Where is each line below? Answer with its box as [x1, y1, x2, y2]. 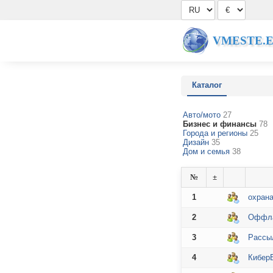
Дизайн [183, 138, 211, 147]
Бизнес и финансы [183, 119, 257, 129]
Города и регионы [183, 129, 250, 138]
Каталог [192, 80, 222, 90]
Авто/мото [183, 110, 223, 119]
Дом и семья [183, 147, 232, 156]
